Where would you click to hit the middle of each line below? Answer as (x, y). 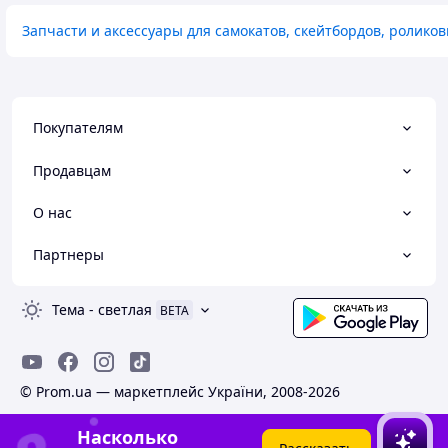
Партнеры (68, 255)
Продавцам (72, 170)
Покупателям (78, 128)
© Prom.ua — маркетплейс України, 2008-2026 (180, 392)
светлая (125, 310)
